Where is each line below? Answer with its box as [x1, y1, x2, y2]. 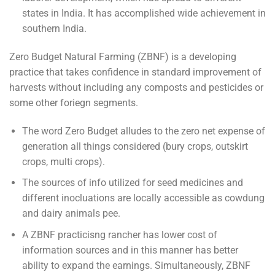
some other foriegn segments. [9, 96, 138, 109]
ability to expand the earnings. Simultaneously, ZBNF [21, 259, 250, 271]
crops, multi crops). [21, 155, 105, 168]
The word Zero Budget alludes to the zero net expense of [21, 125, 265, 137]
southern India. [21, 23, 87, 35]
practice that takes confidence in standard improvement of [9, 66, 261, 78]
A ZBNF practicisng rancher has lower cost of [21, 228, 217, 241]
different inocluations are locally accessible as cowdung [21, 192, 265, 204]
